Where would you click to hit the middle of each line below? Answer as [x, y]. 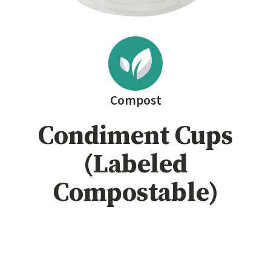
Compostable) [135, 192]
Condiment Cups [135, 135]
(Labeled [135, 163]
